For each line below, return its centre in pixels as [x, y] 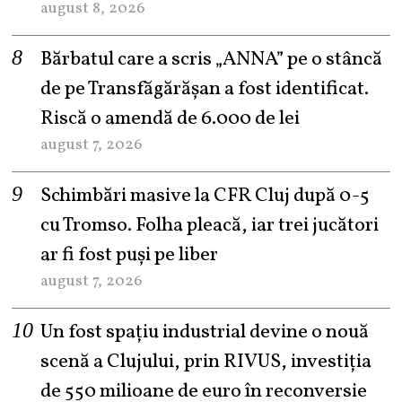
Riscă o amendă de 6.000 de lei [170, 118]
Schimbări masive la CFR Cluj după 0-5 [205, 196]
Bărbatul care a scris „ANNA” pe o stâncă [212, 59]
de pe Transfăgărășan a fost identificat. [205, 89]
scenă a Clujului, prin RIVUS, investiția [206, 362]
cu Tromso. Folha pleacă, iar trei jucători [210, 225]
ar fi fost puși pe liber [130, 255]
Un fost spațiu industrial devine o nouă [205, 332]
